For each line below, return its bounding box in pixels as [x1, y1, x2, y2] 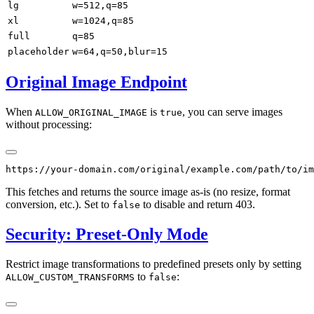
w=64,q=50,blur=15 [72, 46, 168, 57]
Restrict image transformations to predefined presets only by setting [6, 258, 301, 271]
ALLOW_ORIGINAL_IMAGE [35, 107, 147, 118]
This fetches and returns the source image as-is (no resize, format [6, 186, 290, 198]
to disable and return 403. [140, 198, 255, 211]
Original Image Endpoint [6, 73, 187, 92]
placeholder [8, 46, 69, 57]
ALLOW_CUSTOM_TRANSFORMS [6, 272, 135, 283]
